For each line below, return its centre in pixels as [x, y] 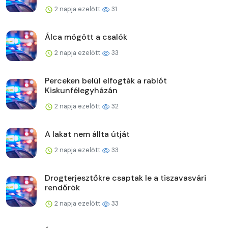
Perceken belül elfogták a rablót [106, 80]
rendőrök [62, 187]
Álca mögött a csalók [86, 37]
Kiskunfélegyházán [81, 90]
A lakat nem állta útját [87, 134]
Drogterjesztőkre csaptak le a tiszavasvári [125, 178]
